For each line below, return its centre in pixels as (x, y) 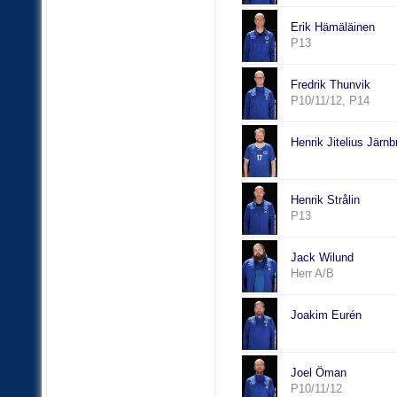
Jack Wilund (322, 258)
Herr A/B (314, 274)
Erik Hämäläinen (332, 27)
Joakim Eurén (326, 315)
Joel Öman (318, 373)
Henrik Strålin (325, 200)
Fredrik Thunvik (330, 85)
